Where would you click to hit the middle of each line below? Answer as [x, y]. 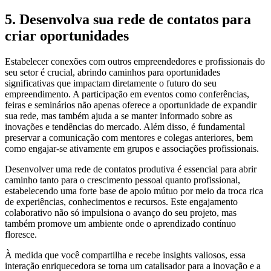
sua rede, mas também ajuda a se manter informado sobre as [119, 116]
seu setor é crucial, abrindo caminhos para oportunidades [113, 73]
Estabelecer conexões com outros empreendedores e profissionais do [135, 62]
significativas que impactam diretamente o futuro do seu [111, 83]
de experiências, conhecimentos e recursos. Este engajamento [121, 202]
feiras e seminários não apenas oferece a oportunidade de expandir [131, 105]
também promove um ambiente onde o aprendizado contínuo [120, 224]
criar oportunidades [67, 36]
